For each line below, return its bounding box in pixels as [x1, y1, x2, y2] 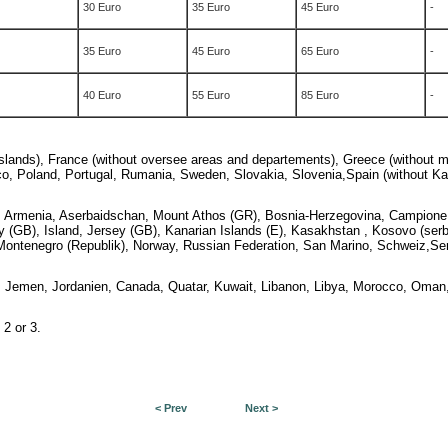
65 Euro [301, 45, 339, 57]
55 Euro [192, 89, 230, 101]
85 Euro [301, 89, 339, 101]
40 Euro [83, 89, 121, 101]
